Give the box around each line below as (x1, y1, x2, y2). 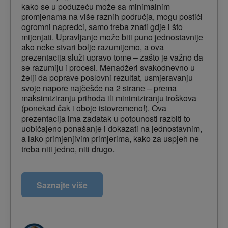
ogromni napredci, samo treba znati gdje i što (21, 21, 183, 33)
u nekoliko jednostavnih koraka (21, 204, 133, 216)
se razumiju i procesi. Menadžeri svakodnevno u (21, 62, 195, 74)
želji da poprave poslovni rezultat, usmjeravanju (21, 72, 193, 84)
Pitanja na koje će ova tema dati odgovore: (21, 171, 175, 183)
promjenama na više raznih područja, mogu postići (21, 11, 203, 23)
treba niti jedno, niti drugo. (21, 143, 115, 155)
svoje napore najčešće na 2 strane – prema (21, 82, 177, 94)
